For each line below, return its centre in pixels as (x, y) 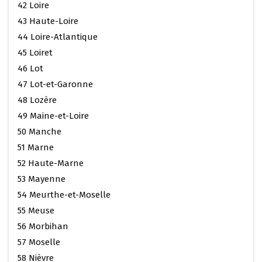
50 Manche (39, 131)
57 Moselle (39, 242)
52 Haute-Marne (51, 163)
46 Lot (30, 68)
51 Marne (36, 147)
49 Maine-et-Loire (53, 116)
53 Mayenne (42, 179)
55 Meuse (36, 210)
